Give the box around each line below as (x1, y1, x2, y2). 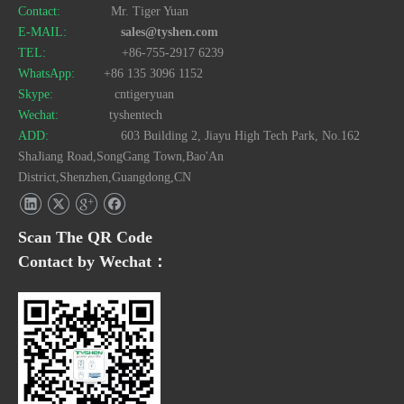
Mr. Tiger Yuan (64, 5, 188, 18)
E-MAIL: (18, 25, 74, 39)
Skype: (18, 87, 57, 101)
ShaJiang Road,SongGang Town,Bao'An (18, 150, 224, 163)
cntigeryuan (57, 87, 174, 101)
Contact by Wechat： (18, 252, 168, 271)
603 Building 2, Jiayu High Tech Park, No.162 (121, 129, 360, 142)
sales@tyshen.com (117, 25, 218, 39)
